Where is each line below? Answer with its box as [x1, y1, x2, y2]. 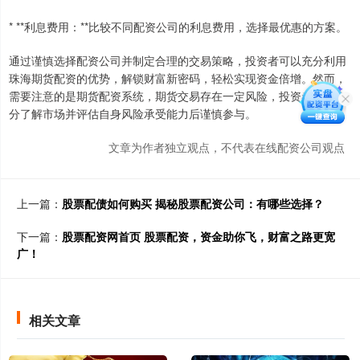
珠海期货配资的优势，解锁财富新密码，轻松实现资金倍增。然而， [9, 69, 346, 86]
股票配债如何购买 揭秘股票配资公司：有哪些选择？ [62, 194, 324, 211]
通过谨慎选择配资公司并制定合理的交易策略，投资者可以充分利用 [9, 51, 346, 68]
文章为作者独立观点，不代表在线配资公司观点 [108, 138, 345, 155]
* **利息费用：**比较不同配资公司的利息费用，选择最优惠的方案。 [9, 18, 347, 35]
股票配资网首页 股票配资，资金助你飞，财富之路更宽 [62, 227, 335, 244]
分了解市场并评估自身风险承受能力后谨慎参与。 [9, 104, 256, 121]
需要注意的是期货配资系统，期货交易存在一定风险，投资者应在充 [9, 87, 346, 104]
